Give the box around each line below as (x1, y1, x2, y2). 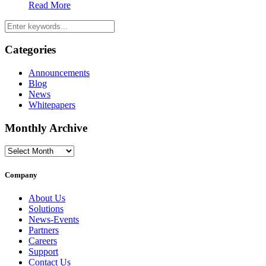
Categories (5, 43, 56, 56)
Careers (28, 235, 57, 246)
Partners (28, 224, 59, 235)
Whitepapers (28, 99, 75, 110)
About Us (28, 192, 65, 203)
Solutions (28, 203, 64, 214)
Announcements (28, 67, 90, 78)
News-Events (28, 214, 79, 224)
